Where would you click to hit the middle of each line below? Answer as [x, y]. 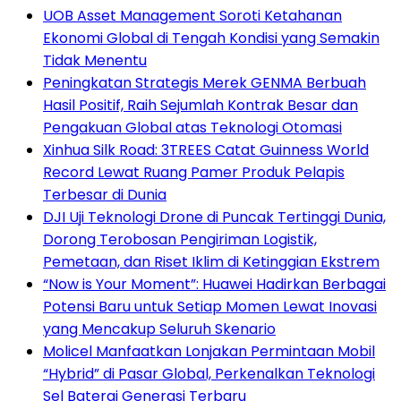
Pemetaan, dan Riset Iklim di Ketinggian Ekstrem [211, 261]
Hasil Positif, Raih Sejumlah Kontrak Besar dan [200, 105]
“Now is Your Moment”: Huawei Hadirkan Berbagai [214, 284]
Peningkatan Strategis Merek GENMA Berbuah [205, 82]
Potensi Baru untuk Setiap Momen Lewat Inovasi [210, 306]
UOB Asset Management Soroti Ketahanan [192, 15]
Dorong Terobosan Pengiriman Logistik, [180, 239]
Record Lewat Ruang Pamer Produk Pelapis [194, 172]
